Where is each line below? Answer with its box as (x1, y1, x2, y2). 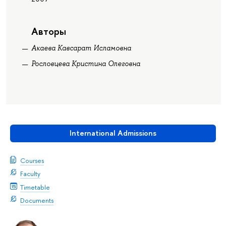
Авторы (31, 24, 66, 38)
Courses (20, 155, 44, 165)
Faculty (20, 169, 40, 179)
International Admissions (70, 128, 156, 139)
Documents (20, 196, 53, 205)
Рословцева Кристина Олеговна (31, 59, 140, 69)
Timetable (20, 182, 50, 192)
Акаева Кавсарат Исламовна (31, 43, 131, 52)
